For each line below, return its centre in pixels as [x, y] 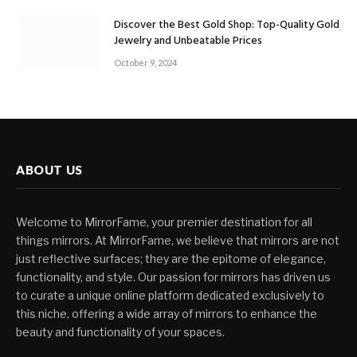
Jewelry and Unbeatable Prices [188, 41]
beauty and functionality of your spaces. [120, 332]
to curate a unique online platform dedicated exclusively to [170, 296]
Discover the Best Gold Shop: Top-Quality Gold [227, 25]
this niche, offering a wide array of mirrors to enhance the [167, 314]
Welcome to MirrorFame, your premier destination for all [164, 222]
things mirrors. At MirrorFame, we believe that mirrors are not [178, 241]
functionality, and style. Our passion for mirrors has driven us [173, 277]
